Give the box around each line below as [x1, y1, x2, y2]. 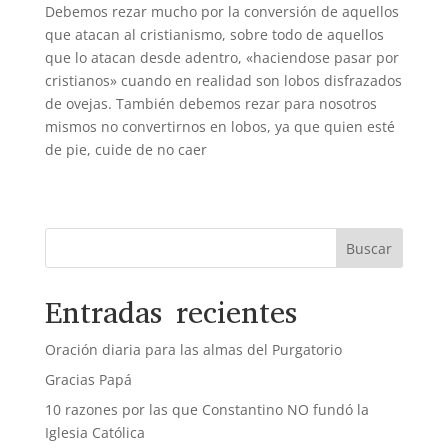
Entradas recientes [44, 293, 297, 334]
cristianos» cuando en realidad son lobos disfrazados [44, 71, 402, 91]
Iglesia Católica [44, 423, 145, 443]
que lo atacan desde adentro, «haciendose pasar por [44, 48, 399, 68]
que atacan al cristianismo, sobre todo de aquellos [44, 25, 384, 45]
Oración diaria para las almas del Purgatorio [44, 340, 342, 360]
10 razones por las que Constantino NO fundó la [44, 400, 369, 420]
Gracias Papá [44, 370, 132, 390]
